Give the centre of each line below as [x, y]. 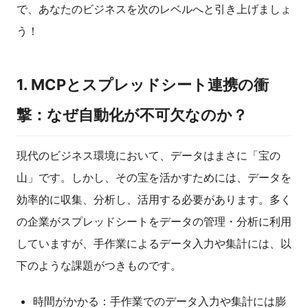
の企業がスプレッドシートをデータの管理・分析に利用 [154, 222]
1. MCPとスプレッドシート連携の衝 [143, 85]
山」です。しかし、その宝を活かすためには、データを [154, 178]
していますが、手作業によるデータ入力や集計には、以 [154, 244]
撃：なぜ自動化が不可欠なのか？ [132, 115]
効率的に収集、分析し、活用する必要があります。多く [154, 200]
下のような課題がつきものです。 [99, 266]
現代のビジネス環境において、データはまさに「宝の [148, 156]
